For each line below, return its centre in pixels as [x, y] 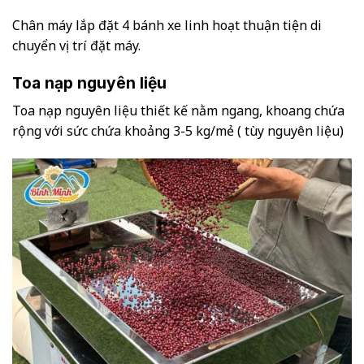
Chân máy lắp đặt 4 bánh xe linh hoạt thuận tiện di [167, 26]
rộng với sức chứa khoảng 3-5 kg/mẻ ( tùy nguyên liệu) [178, 130]
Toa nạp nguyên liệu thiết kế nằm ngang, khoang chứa [178, 110]
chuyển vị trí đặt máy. [76, 46]
